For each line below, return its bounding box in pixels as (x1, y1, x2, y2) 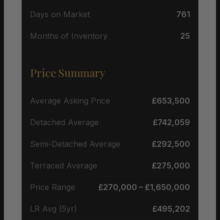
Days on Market (30, 9, 90, 19)
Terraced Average (30, 160, 97, 170)
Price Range (30, 182, 75, 192)
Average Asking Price (30, 95, 110, 106)
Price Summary (30, 65, 105, 80)
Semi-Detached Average (30, 138, 120, 149)
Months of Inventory (30, 30, 108, 41)
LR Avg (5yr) (30, 203, 77, 214)
